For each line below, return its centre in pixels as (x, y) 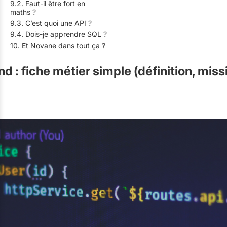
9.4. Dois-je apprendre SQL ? (59, 34)
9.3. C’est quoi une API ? (51, 23)
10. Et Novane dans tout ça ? (58, 45)
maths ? (23, 12)
